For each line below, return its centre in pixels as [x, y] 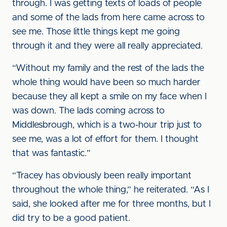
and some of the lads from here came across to [108, 18]
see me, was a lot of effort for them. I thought [105, 139]
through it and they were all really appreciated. [107, 46]
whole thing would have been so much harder [106, 83]
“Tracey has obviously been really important [102, 176]
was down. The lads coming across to [88, 111]
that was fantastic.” [51, 154]
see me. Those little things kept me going [96, 32]
